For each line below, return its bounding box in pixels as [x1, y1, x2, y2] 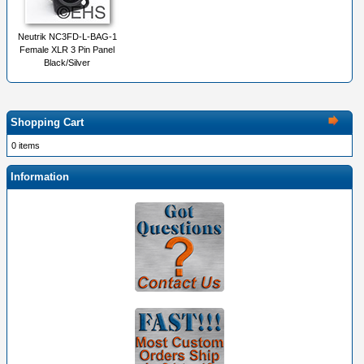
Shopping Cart [11, 116, 84, 129]
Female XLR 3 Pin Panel [19, 45, 115, 55]
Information [11, 171, 69, 184]
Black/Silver [44, 58, 90, 68]
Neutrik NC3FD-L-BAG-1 [17, 32, 117, 42]
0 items [11, 141, 40, 151]
